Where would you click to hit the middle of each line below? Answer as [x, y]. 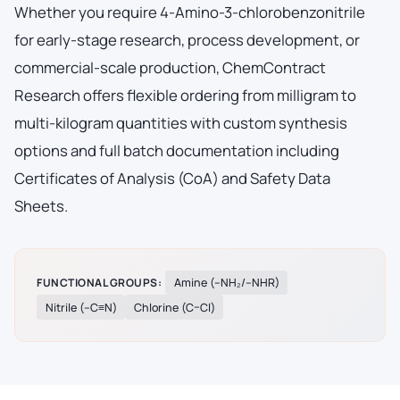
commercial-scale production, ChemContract [170, 67]
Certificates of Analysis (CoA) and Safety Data [172, 178]
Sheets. [41, 205]
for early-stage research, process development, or [187, 39]
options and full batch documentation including [177, 150]
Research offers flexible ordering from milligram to [185, 95]
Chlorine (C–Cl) [174, 307]
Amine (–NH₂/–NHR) [226, 283]
